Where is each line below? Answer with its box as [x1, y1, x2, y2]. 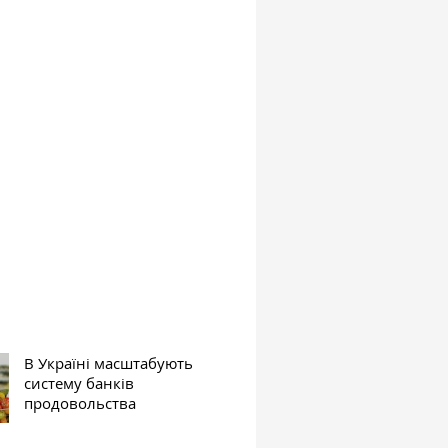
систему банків [24, 372, 135, 393]
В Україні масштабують [24, 352, 194, 373]
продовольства [24, 392, 137, 413]
